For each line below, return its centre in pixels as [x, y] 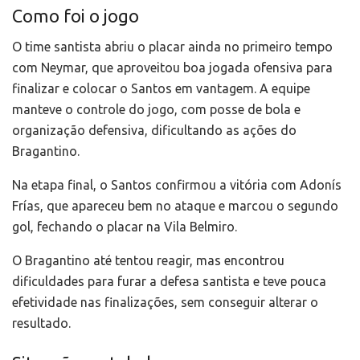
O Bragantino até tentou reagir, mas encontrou [148, 261]
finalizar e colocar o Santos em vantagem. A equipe [161, 89]
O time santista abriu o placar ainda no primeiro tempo [172, 47]
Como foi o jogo [76, 16]
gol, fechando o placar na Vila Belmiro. [125, 227]
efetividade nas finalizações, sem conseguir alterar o [165, 303]
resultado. [41, 323]
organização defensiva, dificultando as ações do [154, 131]
